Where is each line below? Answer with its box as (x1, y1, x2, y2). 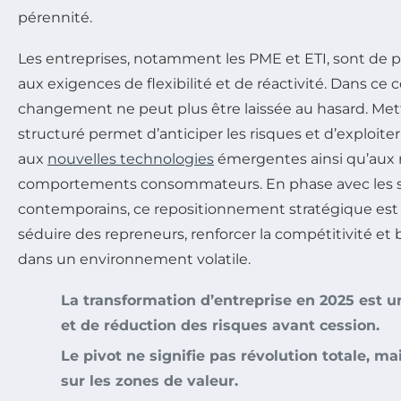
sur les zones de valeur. (61, 372, 238, 390)
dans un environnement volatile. (18, 251, 251, 269)
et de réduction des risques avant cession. (61, 317, 380, 335)
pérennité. (18, 9, 92, 27)
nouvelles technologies (47, 150, 214, 168)
